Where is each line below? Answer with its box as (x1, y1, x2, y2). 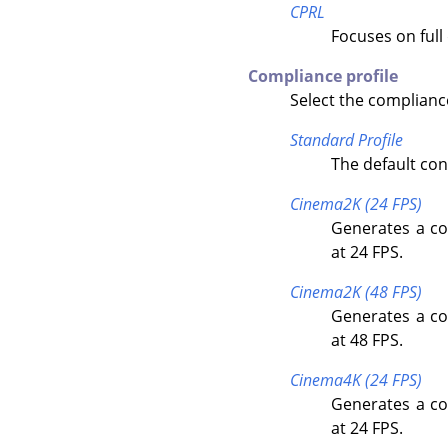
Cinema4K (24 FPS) (289, 369, 422, 392)
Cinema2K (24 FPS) (289, 193, 422, 216)
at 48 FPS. (331, 329, 404, 352)
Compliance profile (248, 65, 398, 88)
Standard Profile (289, 129, 403, 152)
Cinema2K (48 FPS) (289, 281, 422, 304)
